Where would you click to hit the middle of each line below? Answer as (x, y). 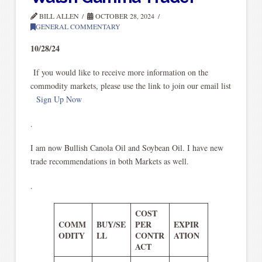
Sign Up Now (59, 99)
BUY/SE (111, 224)
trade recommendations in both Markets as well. (111, 161)
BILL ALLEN (58, 15)
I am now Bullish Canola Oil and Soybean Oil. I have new (127, 148)
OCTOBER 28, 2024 (124, 15)
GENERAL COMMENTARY (78, 26)
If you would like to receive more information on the (119, 73)
